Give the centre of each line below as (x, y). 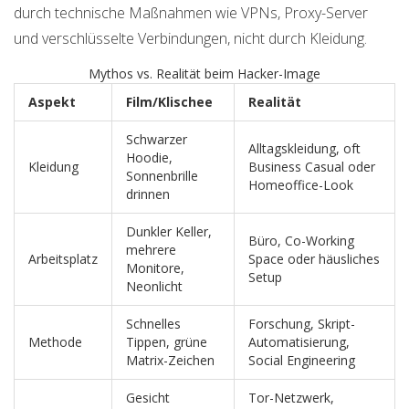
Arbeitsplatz (63, 259)
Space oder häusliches (314, 259)
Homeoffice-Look (301, 185)
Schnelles (153, 324)
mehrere (151, 250)
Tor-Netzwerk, (291, 398)
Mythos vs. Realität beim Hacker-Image (204, 74)
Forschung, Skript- (302, 324)
